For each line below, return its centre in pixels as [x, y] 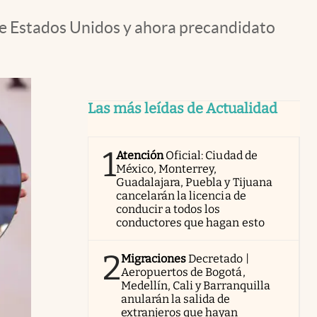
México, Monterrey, [167, 169]
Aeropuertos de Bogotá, [183, 272]
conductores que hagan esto [190, 223]
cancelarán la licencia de [181, 196]
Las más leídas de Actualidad [183, 108]
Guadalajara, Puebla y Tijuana [194, 182]
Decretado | [219, 259]
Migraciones [154, 259]
